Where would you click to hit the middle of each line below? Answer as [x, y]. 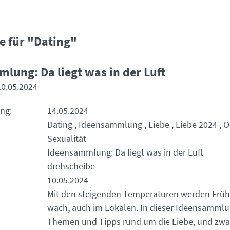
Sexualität [67, 138]
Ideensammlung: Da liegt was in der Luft [125, 152]
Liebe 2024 [196, 124]
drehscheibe [71, 166]
